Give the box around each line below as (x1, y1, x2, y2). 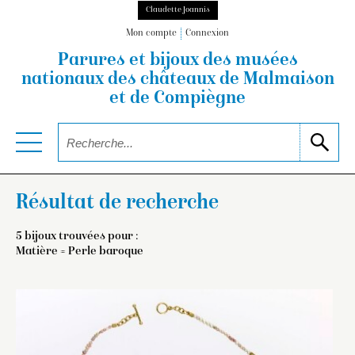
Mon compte (126, 29, 177, 40)
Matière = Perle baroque (16, 244, 143, 258)
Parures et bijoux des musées (57, 52, 298, 71)
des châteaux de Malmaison (103, 71, 334, 90)
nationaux (21, 71, 104, 90)
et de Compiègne (109, 90, 246, 109)
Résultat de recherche (16, 192, 219, 215)
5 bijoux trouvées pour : (16, 229, 138, 242)
